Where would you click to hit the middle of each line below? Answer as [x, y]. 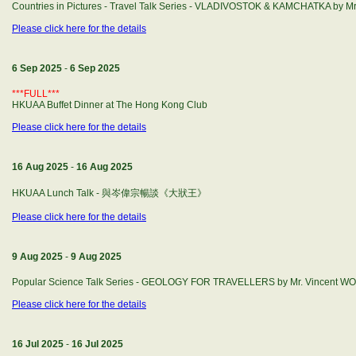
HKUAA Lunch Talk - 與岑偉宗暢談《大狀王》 [109, 193]
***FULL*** [36, 94]
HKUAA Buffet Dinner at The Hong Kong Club [110, 105]
